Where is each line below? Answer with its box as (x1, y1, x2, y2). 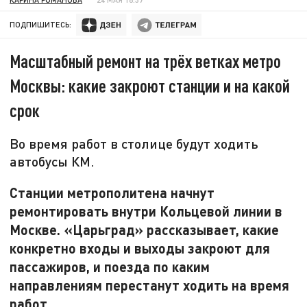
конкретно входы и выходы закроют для (10, 239, 271, 256)
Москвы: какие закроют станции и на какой (10, 75, 291, 97)
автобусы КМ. (10, 153, 95, 170)
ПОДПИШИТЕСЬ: (10, 20, 72, 29)
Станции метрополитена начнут (10, 184, 215, 201)
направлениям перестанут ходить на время (10, 276, 290, 293)
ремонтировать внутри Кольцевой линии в (10, 202, 283, 219)
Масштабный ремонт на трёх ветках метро (10, 50, 282, 72)
